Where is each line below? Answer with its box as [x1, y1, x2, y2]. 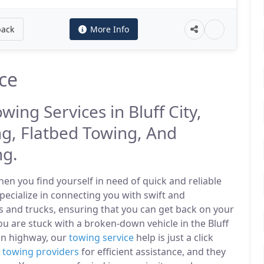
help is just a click [134, 231, 213, 244]
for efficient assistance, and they [79, 245, 226, 258]
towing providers [2, 245, 79, 258]
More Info [90, 24, 130, 35]
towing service [69, 231, 134, 244]
